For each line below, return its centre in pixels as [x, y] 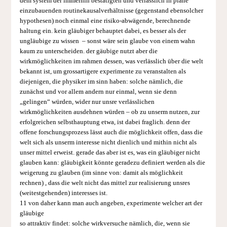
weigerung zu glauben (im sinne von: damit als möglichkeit [101, 173]
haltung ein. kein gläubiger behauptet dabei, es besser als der [103, 31]
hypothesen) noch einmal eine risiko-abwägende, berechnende [105, 21]
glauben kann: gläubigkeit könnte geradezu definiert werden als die [112, 162]
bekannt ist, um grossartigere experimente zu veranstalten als [103, 71]
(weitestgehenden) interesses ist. [63, 193]
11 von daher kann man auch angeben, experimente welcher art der [111, 203]
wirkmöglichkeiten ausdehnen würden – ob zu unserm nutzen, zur [109, 112]
